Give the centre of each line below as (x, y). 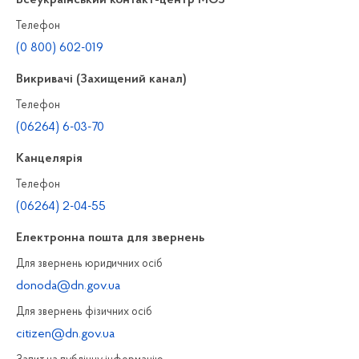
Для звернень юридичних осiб (89, 264)
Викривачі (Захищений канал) (101, 79)
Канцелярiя (49, 158)
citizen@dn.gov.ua (65, 334)
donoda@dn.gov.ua (68, 286)
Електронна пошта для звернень (110, 238)
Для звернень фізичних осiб (84, 312)
